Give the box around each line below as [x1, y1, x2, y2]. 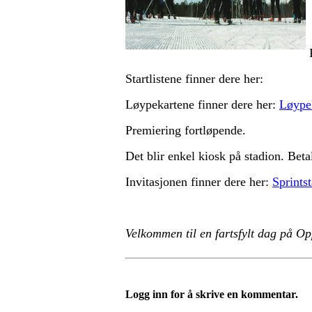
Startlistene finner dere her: [125, 72, 267, 86]
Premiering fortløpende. [125, 123, 246, 137]
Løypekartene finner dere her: [125, 97, 279, 111]
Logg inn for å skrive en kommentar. [125, 288, 298, 300]
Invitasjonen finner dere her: [125, 175, 272, 189]
